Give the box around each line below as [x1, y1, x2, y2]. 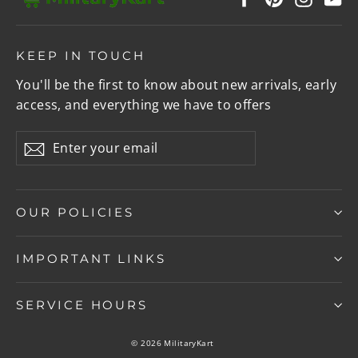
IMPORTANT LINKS [16, 251, 167, 266]
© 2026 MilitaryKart [131, 336, 214, 348]
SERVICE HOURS [16, 297, 149, 312]
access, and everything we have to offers [16, 95, 272, 113]
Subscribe [45, 138, 109, 157]
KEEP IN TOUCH [16, 48, 146, 63]
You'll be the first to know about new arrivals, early [16, 75, 336, 93]
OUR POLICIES [16, 205, 135, 220]
